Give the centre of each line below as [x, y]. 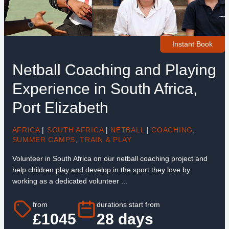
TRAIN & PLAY [106, 139]
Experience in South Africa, [105, 88]
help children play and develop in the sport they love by [101, 169]
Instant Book [193, 44]
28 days [125, 219]
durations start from [128, 205]
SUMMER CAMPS [43, 139]
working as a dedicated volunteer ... [70, 181]
